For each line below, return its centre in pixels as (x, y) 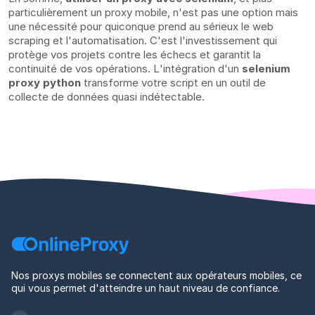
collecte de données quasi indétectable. (107, 97)
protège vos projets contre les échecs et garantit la (135, 55)
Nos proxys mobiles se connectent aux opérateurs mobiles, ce (156, 276)
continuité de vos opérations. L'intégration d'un (125, 69)
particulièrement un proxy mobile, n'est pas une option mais (153, 13)
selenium (266, 69)
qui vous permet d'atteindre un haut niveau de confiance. (146, 288)
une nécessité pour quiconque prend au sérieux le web (141, 27)
